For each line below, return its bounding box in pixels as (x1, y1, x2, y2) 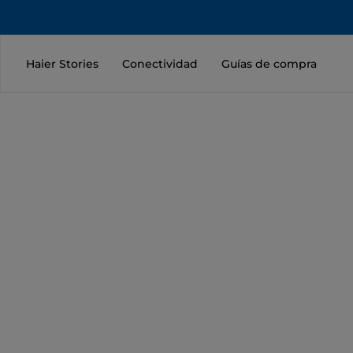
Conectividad (122, 57, 198, 71)
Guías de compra (221, 57, 317, 71)
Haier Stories (26, 57, 98, 71)
